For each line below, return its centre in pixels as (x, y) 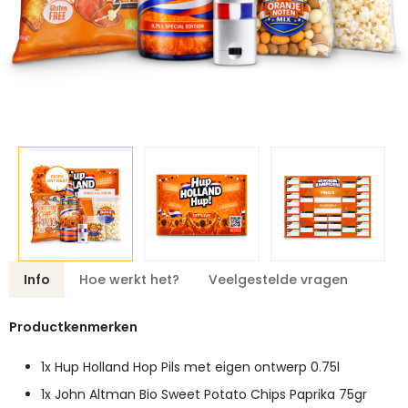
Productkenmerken (73, 327)
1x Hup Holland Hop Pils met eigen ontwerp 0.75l (190, 367)
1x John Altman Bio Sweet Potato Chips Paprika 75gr (204, 395)
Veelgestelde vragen (278, 280)
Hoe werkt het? (129, 280)
